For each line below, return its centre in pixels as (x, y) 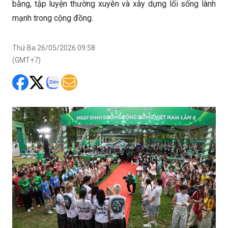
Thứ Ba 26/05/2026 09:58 (54, 48)
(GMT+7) (26, 60)
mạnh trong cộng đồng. (53, 18)
